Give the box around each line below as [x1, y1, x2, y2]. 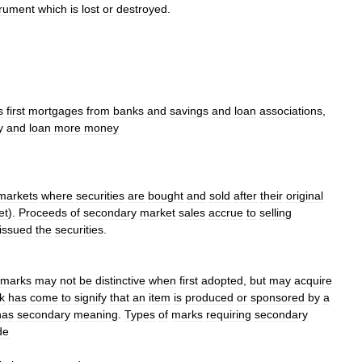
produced [185, 291, 234, 304]
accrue [208, 206, 243, 219]
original [286, 189, 323, 202]
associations [259, 104, 322, 117]
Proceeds [19, 206, 67, 219]
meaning [74, 308, 118, 321]
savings [170, 104, 208, 117]
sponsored [250, 291, 305, 304]
